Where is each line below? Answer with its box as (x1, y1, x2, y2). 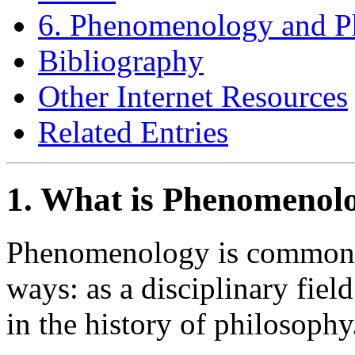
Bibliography (38, 43, 204, 78)
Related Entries (38, 114, 228, 149)
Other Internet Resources (38, 78, 348, 113)
